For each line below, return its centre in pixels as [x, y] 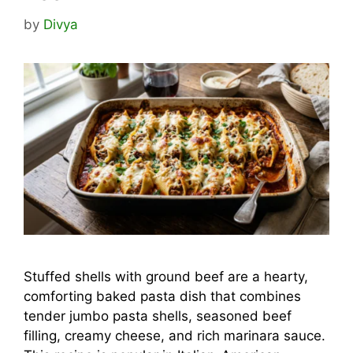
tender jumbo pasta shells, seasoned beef [158, 316]
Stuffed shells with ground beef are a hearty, [166, 276]
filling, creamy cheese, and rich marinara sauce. [175, 335]
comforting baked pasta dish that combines [162, 296]
